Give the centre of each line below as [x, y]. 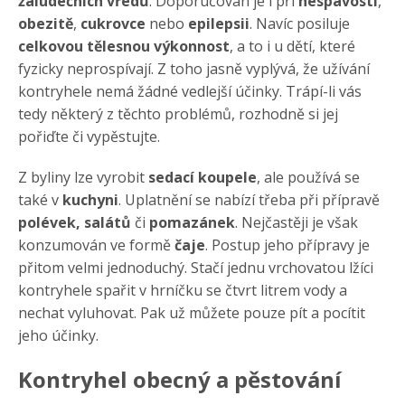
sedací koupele [202, 177]
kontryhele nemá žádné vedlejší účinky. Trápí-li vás [190, 91]
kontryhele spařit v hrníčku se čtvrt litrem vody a [183, 290]
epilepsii [219, 24]
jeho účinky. [58, 335]
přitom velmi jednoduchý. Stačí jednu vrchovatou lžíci [196, 268]
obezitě [46, 24]
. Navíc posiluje [300, 24]
